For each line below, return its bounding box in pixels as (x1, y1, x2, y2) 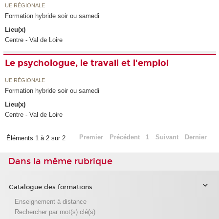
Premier (79, 133, 103, 141)
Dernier (184, 133, 207, 141)
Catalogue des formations (8, 183, 92, 192)
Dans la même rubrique (8, 156, 112, 167)
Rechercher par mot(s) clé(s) (14, 208, 95, 216)
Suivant (155, 133, 179, 141)
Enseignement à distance (14, 197, 87, 205)
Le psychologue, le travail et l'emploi (5, 58, 169, 69)
